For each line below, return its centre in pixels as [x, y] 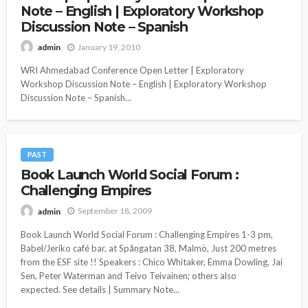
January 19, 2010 [109, 47]
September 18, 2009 [115, 211]
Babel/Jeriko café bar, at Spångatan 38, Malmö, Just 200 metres [148, 248]
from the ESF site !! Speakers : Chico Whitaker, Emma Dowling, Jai [152, 262]
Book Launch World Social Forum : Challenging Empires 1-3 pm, [147, 234]
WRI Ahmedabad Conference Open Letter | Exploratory [132, 70]
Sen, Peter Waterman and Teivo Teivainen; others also [129, 275]
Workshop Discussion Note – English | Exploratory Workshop [144, 84]
